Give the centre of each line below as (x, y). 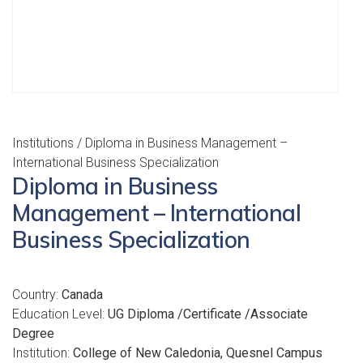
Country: (37, 295)
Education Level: (60, 314)
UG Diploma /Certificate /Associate (208, 314)
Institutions (43, 143)
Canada (82, 295)
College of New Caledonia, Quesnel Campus (198, 353)
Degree (33, 333)
